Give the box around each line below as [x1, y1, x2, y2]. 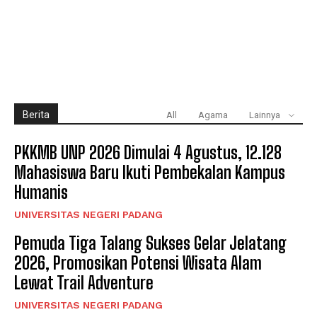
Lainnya [249, 109, 280, 120]
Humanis [14, 181, 68, 202]
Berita [23, 108, 50, 120]
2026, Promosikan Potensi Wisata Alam [14, 252, 262, 273]
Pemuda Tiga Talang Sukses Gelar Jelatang [14, 232, 287, 253]
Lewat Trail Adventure [14, 272, 154, 293]
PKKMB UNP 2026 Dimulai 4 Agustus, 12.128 [14, 142, 282, 163]
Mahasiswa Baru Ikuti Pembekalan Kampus [14, 161, 285, 183]
